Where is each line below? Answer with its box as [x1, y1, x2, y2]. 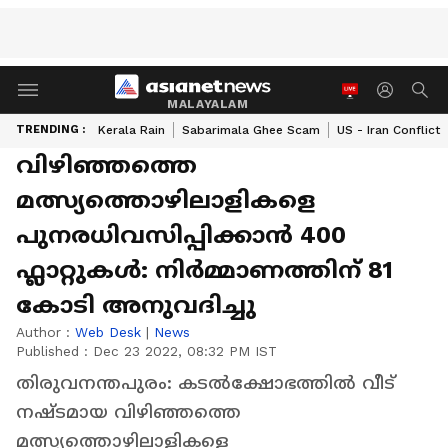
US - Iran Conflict [337, 123, 440, 137]
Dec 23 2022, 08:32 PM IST [93, 343, 277, 359]
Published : [16, 343, 93, 359]
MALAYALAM [167, 96, 249, 111]
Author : [16, 324, 75, 340]
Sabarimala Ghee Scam [182, 123, 320, 137]
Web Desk [75, 324, 141, 340]
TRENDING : [16, 123, 85, 136]
